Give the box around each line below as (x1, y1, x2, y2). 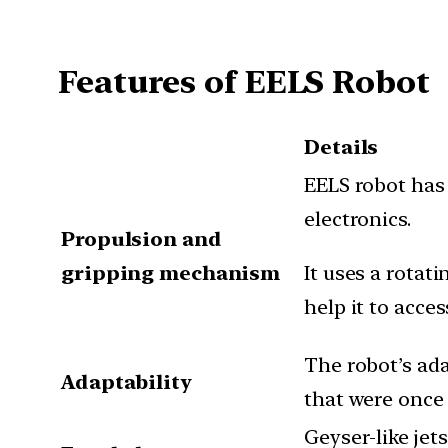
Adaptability (61, 369, 191, 394)
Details (304, 134, 379, 159)
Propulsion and (61, 226, 222, 251)
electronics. (304, 206, 411, 231)
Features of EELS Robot (58, 63, 430, 102)
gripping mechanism (61, 260, 281, 285)
